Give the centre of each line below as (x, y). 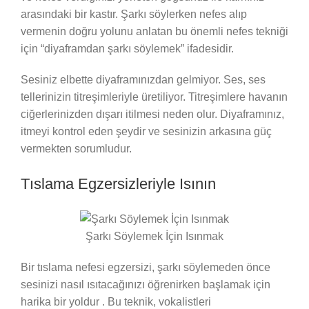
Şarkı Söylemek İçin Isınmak (154, 236)
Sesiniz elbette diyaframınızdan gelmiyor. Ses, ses (143, 79)
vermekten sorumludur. (76, 148)
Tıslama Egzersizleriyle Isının (118, 183)
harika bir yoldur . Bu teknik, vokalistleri (116, 301)
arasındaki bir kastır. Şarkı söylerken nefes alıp (133, 14)
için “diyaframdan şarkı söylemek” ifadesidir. (127, 48)
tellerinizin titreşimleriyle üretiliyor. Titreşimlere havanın (154, 97)
